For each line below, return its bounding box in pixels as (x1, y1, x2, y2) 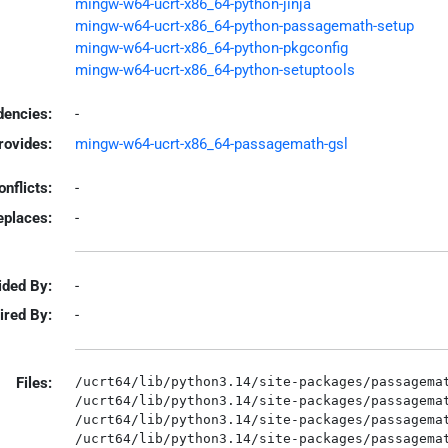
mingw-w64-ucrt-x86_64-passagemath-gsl (74, 134, 348, 153)
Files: (16, 374, 52, 392)
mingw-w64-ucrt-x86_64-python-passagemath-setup (74, 16, 414, 35)
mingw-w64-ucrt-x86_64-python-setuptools (74, 60, 355, 79)
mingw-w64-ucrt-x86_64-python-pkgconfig (74, 38, 348, 57)
